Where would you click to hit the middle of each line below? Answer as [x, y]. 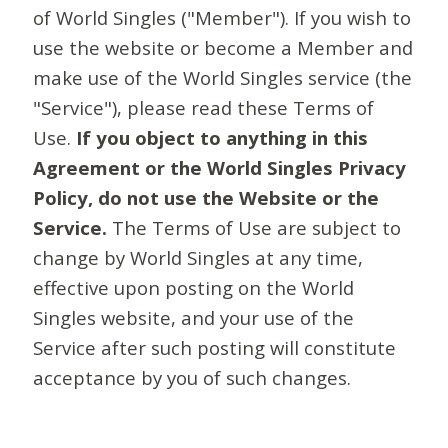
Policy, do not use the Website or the [206, 198]
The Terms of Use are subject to [254, 228]
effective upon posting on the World [194, 288]
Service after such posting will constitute [215, 348]
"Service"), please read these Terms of [204, 108]
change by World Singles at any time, [198, 258]
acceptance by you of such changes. [192, 378]
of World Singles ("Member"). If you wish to [222, 18]
